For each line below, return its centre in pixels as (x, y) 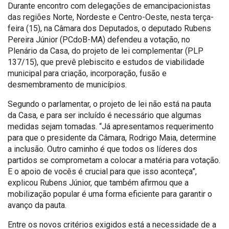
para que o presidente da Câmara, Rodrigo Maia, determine (112, 138)
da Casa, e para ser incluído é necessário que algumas (105, 115)
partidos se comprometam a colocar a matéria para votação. (114, 160)
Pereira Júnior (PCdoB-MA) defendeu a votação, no (99, 39)
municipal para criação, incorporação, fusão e (87, 73)
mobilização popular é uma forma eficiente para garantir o (110, 194)
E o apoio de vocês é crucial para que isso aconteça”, (102, 171)
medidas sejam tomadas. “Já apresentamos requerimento (111, 126)
